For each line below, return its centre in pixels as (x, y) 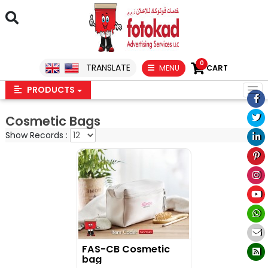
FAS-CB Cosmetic (126, 249)
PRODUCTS (50, 90)
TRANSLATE (107, 68)
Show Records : (37, 135)
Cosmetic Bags (53, 121)
